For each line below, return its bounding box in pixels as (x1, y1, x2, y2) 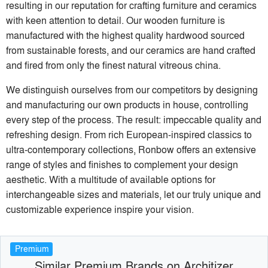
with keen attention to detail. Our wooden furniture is (6, 13, 225, 28)
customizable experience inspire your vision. (6, 202, 194, 217)
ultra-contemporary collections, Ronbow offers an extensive (6, 142, 256, 157)
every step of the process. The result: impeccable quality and (6, 112, 261, 127)
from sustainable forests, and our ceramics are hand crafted (6, 43, 255, 57)
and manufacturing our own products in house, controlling (6, 98, 248, 112)
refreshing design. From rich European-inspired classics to (6, 127, 252, 142)
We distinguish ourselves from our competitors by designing (6, 83, 258, 97)
